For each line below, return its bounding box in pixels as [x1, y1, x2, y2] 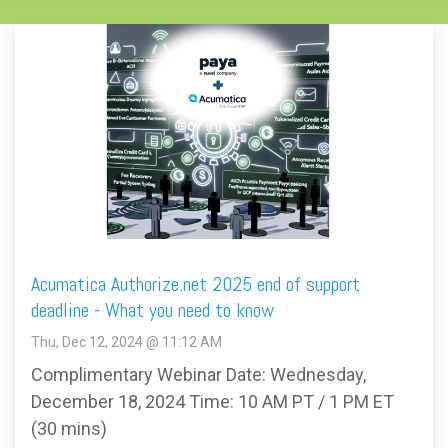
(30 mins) [31, 417, 107, 439]
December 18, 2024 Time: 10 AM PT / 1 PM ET [31, 390, 394, 412]
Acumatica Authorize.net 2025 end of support [31, 270, 360, 297]
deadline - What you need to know [31, 296, 274, 323]
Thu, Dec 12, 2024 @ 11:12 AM [31, 333, 222, 350]
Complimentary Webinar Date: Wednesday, [31, 363, 366, 385]
